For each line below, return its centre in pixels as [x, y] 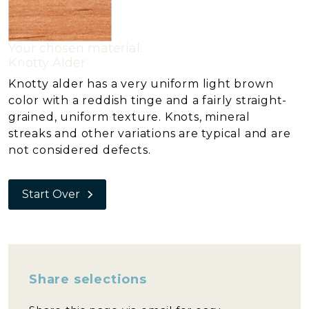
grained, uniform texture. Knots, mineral [129, 117]
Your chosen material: [75, 48]
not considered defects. [80, 150]
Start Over [51, 194]
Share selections [88, 279]
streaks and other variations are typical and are [150, 133]
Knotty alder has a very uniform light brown [141, 84]
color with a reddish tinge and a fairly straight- [148, 100]
